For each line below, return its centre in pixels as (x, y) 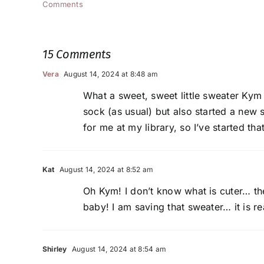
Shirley (55, 249)
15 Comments (77, 55)
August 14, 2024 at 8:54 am (118, 249)
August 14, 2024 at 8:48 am (110, 74)
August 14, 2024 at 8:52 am (105, 170)
